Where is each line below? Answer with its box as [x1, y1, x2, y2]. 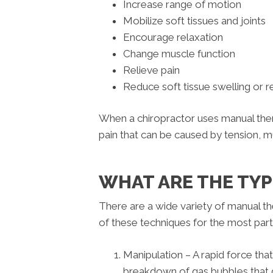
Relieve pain [123, 63, 180, 76]
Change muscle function [123, 47, 235, 60]
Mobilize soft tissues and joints [123, 14, 266, 27]
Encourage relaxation [123, 30, 223, 43]
